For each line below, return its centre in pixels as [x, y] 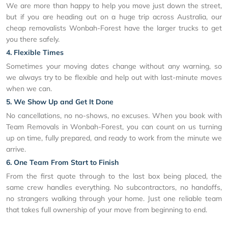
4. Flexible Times [35, 52]
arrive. [16, 149]
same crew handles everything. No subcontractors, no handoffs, [114, 187]
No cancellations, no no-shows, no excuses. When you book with [114, 115]
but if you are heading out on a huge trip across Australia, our [114, 17]
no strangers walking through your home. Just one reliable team [114, 198]
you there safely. [33, 39]
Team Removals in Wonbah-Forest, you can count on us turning [114, 126]
